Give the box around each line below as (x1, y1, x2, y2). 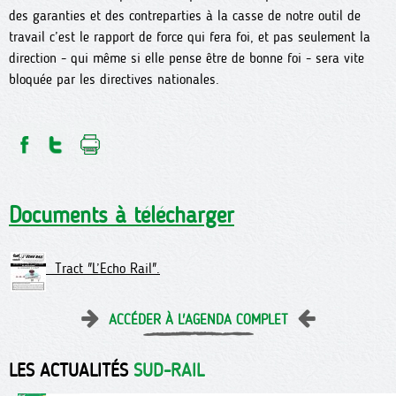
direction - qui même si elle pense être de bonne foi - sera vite (9, 49, 364, 66)
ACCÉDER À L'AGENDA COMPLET (108, 311, 288, 329)
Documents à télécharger (9, 201, 234, 229)
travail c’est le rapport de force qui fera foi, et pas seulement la (9, 28, 370, 45)
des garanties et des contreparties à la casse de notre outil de (9, 7, 361, 24)
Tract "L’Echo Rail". (46, 260, 160, 278)
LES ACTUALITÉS (9, 359, 133, 382)
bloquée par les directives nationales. (9, 71, 219, 88)
